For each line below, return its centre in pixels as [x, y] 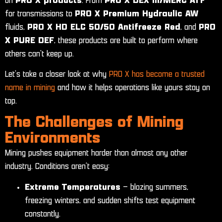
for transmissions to [40, 14]
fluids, [16, 27]
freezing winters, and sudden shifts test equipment [110, 200]
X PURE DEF [29, 40]
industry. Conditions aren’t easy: [57, 167]
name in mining [30, 88]
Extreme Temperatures [73, 187]
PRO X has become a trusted [157, 75]
